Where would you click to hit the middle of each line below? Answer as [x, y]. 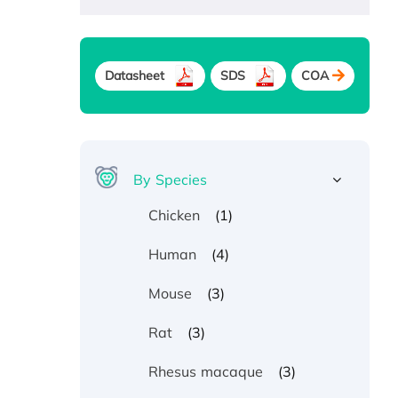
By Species [171, 180]
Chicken [174, 215]
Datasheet [135, 75]
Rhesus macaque [206, 372]
